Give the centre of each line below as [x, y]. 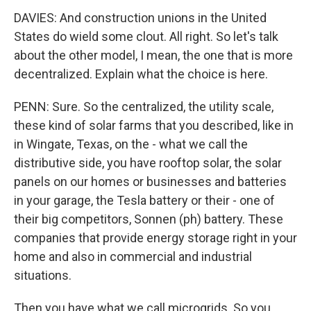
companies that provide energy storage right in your [155, 238]
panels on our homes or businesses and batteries [150, 182]
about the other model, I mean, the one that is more [153, 55]
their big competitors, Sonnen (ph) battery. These [149, 219]
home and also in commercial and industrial [133, 257]
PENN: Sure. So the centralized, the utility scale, [144, 107]
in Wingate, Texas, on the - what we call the [131, 144]
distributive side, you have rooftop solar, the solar [148, 163]
